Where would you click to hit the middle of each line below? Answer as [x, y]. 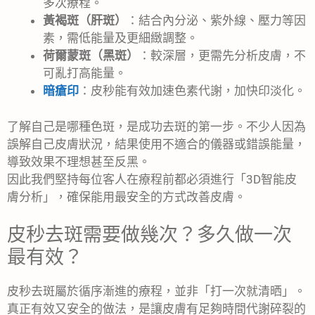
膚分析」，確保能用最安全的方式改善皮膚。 [127, 197]
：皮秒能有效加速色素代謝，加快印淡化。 [192, 91]
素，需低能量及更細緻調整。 [121, 38]
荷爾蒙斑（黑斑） [91, 56]
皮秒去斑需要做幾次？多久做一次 [149, 235]
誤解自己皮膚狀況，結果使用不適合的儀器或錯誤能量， [156, 144]
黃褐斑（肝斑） [85, 21]
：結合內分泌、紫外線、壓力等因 [216, 21]
